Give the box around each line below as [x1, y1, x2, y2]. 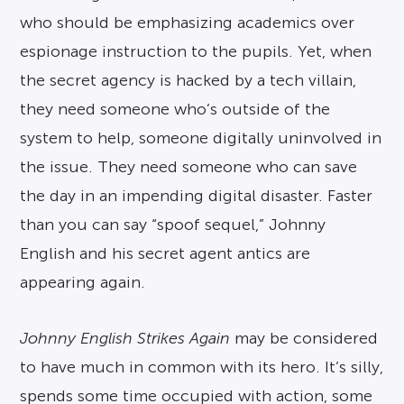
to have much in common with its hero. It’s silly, [20, 358, 384, 377]
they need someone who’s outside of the [20, 100, 331, 119]
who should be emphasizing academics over [20, 14, 355, 32]
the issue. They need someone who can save [20, 158, 358, 177]
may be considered [230, 329, 379, 348]
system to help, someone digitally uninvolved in [20, 129, 382, 148]
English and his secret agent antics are [20, 244, 311, 263]
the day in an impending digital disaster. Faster [20, 187, 373, 206]
